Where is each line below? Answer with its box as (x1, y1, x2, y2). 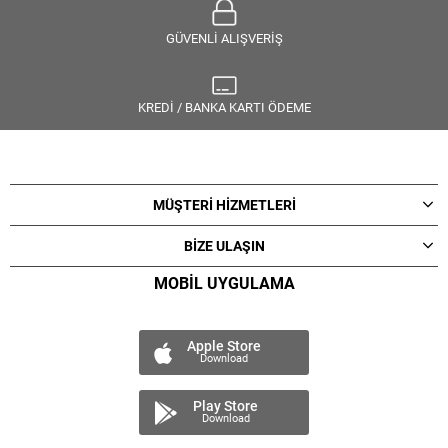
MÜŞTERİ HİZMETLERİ (152, 197, 296, 214)
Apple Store (187, 337, 261, 354)
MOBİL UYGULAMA (153, 274, 295, 294)
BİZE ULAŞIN (183, 238, 265, 255)
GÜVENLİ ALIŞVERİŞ (165, 30, 283, 46)
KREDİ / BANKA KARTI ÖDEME (137, 100, 311, 116)
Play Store (193, 397, 258, 414)
